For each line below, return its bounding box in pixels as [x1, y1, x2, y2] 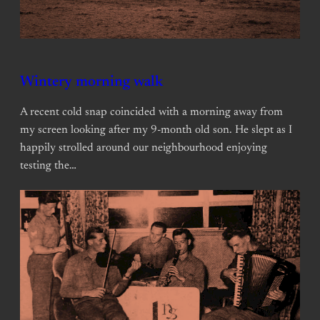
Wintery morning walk [20, 75, 163, 91]
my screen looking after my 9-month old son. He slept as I [20, 124, 292, 136]
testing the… [20, 160, 76, 172]
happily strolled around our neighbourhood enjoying [20, 142, 267, 154]
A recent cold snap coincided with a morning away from [20, 106, 283, 119]
